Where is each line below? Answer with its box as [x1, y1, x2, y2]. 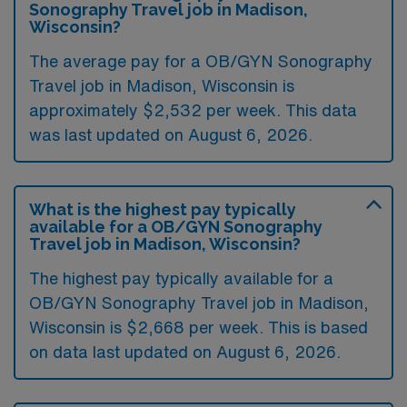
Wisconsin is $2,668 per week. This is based [29, 319, 368, 335]
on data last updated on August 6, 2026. [29, 343, 341, 360]
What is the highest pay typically [29, 200, 296, 219]
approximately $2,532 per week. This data [29, 102, 357, 118]
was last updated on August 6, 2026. [29, 126, 313, 143]
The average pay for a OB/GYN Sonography [29, 53, 372, 69]
